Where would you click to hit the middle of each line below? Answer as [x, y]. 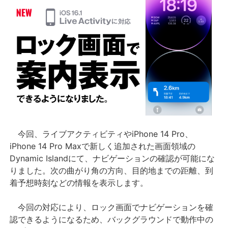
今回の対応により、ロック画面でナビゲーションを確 [112, 207]
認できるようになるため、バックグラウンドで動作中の [112, 219]
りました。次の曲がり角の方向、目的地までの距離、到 [112, 170]
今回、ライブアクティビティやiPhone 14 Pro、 [102, 134]
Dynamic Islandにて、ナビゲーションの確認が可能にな [112, 158]
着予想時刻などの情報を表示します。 [79, 182]
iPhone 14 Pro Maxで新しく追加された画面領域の [103, 146]
